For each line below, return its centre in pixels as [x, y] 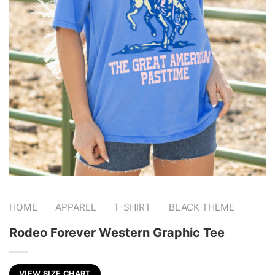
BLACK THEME [201, 207]
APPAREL [76, 207]
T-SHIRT [133, 207]
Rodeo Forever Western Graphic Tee [117, 233]
